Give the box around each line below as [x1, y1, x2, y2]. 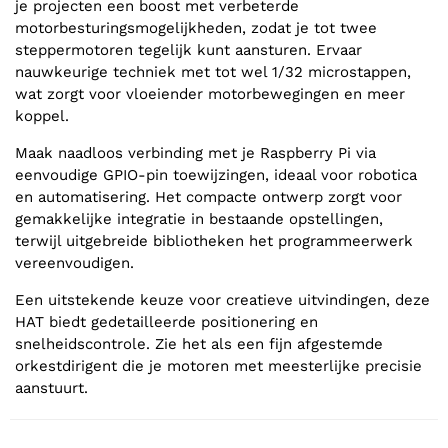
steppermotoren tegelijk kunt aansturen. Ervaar [15, 41, 362, 60]
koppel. [15, 107, 69, 126]
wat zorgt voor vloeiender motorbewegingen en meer [15, 85, 405, 104]
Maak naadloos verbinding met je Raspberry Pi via [15, 144, 376, 163]
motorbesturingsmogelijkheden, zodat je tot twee [15, 19, 377, 38]
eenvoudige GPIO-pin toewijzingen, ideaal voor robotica [15, 166, 417, 185]
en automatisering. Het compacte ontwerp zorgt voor [15, 188, 402, 207]
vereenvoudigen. [15, 254, 134, 273]
